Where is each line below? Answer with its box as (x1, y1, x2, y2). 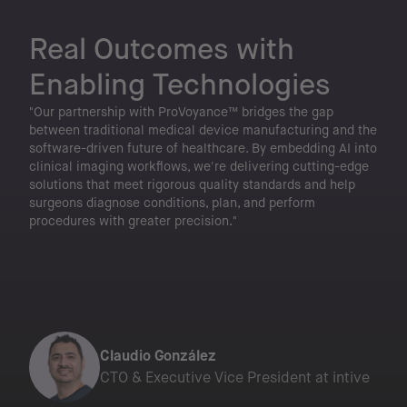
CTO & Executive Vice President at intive (100, 368, 370, 386)
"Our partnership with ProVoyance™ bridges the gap (29, 104, 333, 119)
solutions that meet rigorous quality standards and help (29, 176, 355, 192)
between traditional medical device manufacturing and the (29, 122, 377, 137)
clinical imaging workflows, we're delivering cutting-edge (29, 158, 369, 174)
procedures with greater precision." (29, 213, 237, 228)
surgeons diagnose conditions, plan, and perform (29, 194, 315, 210)
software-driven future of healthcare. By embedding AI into (29, 140, 377, 155)
